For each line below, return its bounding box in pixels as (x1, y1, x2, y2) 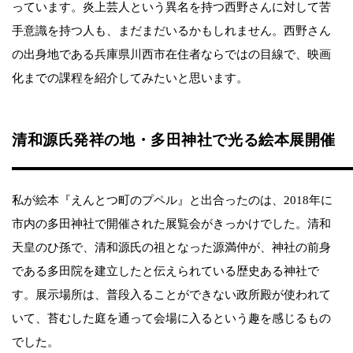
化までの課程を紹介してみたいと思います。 (12, 71, 248, 84)
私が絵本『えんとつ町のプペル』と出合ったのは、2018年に (12, 193, 333, 206)
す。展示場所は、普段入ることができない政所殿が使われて (12, 288, 331, 301)
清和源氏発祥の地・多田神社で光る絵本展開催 (12, 131, 336, 148)
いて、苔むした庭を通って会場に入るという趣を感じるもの (12, 311, 331, 325)
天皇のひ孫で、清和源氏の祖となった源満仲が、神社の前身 (12, 240, 331, 254)
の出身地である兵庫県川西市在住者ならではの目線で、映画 (12, 47, 331, 61)
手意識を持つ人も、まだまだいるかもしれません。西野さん (12, 24, 331, 37)
